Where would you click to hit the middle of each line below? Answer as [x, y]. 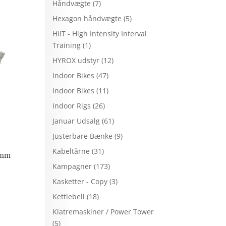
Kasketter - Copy [80, 181]
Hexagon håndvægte [87, 18]
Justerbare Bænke [83, 136]
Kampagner [72, 166]
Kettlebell [69, 196]
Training [67, 45]
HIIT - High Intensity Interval [100, 33]
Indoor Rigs [72, 105]
